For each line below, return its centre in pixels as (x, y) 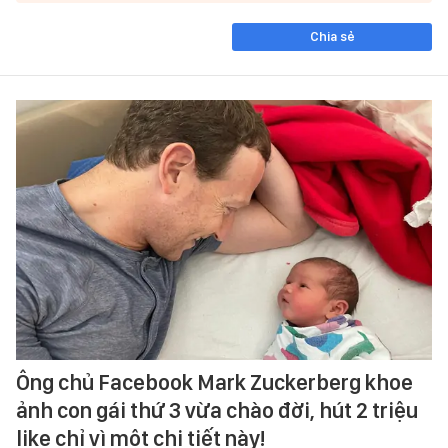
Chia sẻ (332, 36)
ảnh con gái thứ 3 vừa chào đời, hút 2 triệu (217, 409)
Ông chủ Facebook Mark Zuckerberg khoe (214, 381)
